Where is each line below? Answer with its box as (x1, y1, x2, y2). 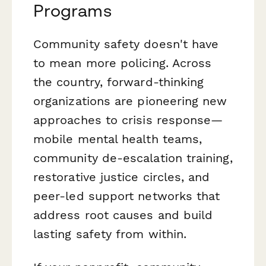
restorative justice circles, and (33, 170, 210, 185)
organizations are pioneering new (33, 94, 227, 109)
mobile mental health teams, (33, 132, 202, 147)
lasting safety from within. (33, 227, 187, 242)
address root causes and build (33, 208, 213, 223)
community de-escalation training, (33, 151, 233, 166)
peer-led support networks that (33, 189, 220, 204)
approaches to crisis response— (33, 113, 223, 128)
